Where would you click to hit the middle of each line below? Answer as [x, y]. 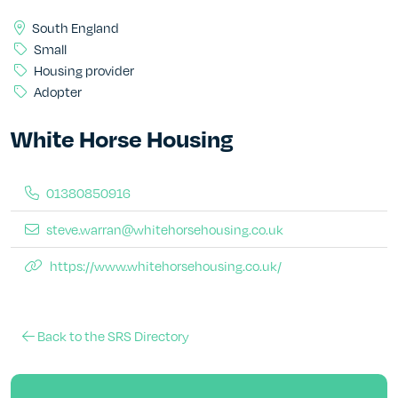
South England [76, 27]
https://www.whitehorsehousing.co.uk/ [166, 265]
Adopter [58, 91]
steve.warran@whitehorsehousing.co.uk [165, 229]
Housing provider [84, 70]
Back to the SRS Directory [112, 335]
